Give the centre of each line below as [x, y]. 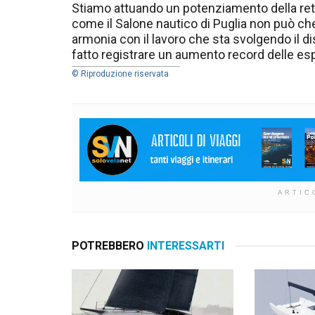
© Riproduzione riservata [120, 74]
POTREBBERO [108, 246]
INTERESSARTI [184, 246]
